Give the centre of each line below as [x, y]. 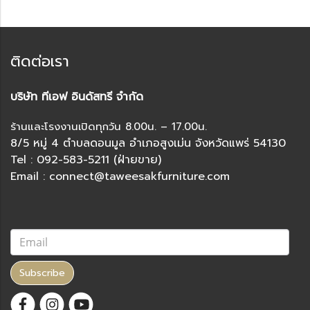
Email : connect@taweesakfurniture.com [120, 176]
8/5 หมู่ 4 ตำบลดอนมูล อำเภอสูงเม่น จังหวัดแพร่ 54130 [148, 143]
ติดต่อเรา [40, 61]
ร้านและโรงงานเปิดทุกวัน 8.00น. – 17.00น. [109, 127]
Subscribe [42, 273]
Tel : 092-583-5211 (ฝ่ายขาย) [86, 160]
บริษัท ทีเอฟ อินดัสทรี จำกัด [77, 97]
